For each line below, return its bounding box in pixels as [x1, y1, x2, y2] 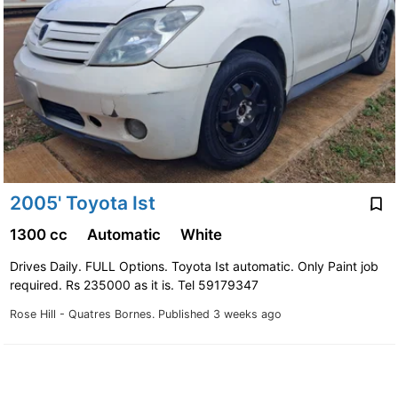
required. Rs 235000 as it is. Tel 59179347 [9, 277, 262, 293]
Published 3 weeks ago [157, 307, 282, 322]
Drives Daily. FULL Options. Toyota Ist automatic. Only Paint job [9, 259, 378, 275]
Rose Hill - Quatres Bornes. [9, 307, 158, 322]
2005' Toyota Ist [9, 191, 155, 214]
